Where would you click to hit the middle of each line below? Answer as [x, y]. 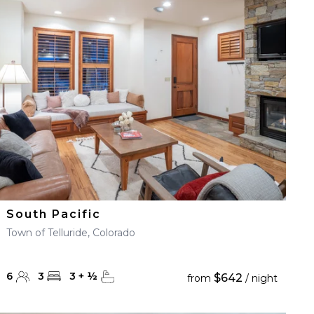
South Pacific [54, 214]
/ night [260, 278]
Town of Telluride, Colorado [71, 233]
